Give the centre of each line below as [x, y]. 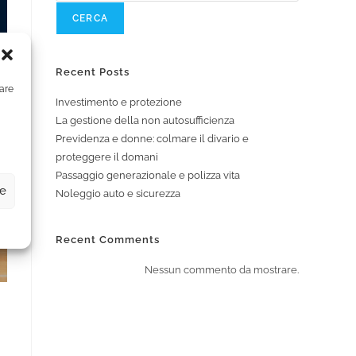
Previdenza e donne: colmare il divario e [152, 139]
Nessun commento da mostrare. [222, 270]
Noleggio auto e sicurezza [118, 193]
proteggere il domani [107, 157]
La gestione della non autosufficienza [145, 120]
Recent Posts [93, 72]
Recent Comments [108, 240]
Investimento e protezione [119, 102]
